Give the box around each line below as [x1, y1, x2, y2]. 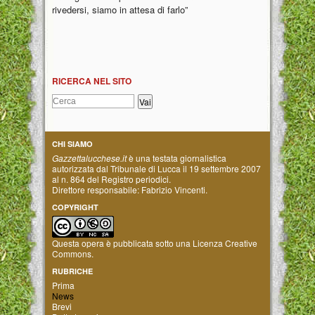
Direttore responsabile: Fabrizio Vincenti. [52, 183, 207, 195]
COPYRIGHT [52, 201, 98, 212]
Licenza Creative [193, 236, 257, 249]
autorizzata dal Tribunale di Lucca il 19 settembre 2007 [52, 162, 261, 174]
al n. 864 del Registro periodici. [52, 172, 171, 185]
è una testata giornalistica [127, 151, 226, 164]
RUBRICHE [52, 265, 93, 276]
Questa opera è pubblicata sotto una [52, 236, 193, 249]
